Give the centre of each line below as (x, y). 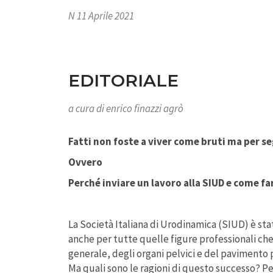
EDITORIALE (123, 81)
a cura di (87, 109)
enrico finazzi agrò (145, 109)
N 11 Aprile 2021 (101, 16)
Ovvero (85, 162)
